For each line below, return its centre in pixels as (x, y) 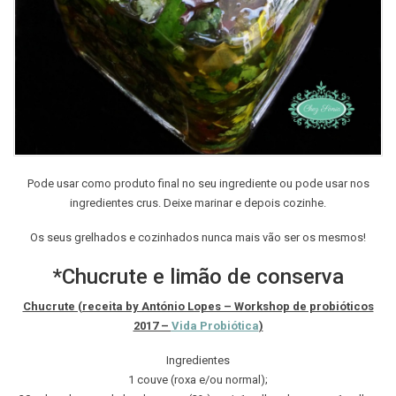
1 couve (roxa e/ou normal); (198, 380)
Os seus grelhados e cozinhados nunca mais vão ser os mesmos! (198, 237)
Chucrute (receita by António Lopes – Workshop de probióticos (198, 306)
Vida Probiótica (215, 325)
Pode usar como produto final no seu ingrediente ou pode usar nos (198, 183)
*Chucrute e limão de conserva (198, 276)
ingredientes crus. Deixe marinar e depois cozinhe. (198, 202)
